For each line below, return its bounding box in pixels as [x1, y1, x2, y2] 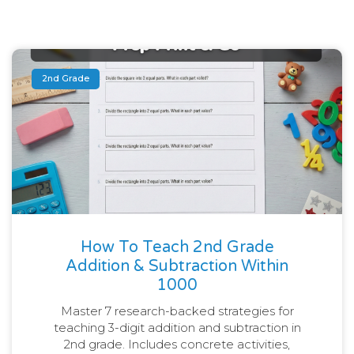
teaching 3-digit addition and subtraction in [53, 319, 301, 335]
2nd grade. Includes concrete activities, [64, 336, 290, 352]
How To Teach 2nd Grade [80, 237, 274, 257]
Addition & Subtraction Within [66, 256, 288, 276]
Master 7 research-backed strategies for [60, 303, 294, 318]
